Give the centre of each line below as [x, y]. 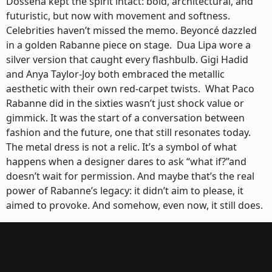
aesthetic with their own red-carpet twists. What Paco [130, 89]
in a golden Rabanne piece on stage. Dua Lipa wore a [128, 45]
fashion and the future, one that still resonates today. [130, 132]
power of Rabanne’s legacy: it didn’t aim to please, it [125, 191]
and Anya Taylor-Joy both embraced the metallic [115, 74]
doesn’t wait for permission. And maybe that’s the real [130, 176]
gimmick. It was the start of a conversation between [125, 118]
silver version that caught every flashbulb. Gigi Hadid [127, 59]
